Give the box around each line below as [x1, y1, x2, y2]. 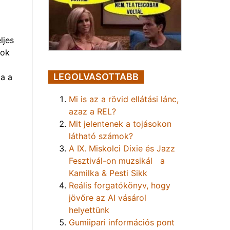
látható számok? [69, 130, 133, 141]
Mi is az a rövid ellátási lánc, [69, 93, 179, 104]
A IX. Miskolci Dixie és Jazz [69, 143, 175, 154]
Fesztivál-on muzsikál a [69, 155, 165, 166]
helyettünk [69, 204, 109, 215]
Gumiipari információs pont [69, 217, 175, 227]
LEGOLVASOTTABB [53, 71, 139, 82]
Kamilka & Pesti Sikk [69, 167, 147, 178]
